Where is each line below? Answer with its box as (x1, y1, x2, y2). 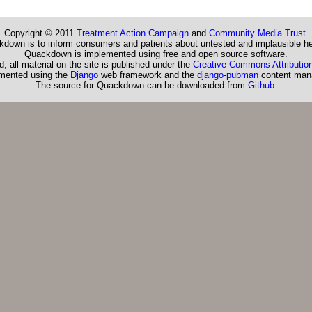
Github (247, 80, 274, 91)
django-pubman (196, 70, 258, 81)
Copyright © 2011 (3, 28, 77, 39)
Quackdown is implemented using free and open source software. (24, 49, 288, 60)
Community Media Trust (208, 28, 306, 39)
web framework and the (97, 70, 197, 81)
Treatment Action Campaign (76, 28, 189, 39)
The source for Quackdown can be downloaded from (35, 80, 248, 91)
